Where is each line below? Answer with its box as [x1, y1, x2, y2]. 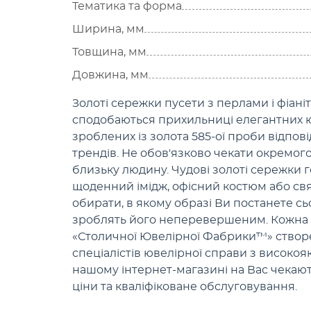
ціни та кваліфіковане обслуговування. [72, 281, 297, 292]
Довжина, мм [72, 69, 149, 81]
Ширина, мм [72, 24, 144, 35]
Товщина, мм [72, 47, 146, 58]
